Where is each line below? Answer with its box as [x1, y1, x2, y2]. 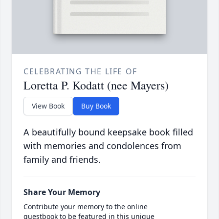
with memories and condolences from [23, 140, 181, 152]
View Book [32, 101, 65, 111]
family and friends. [23, 153, 101, 166]
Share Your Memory [23, 187, 100, 198]
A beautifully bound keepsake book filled [23, 126, 193, 138]
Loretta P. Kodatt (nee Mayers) [23, 77, 169, 93]
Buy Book [81, 101, 111, 111]
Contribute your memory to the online [23, 202, 148, 212]
